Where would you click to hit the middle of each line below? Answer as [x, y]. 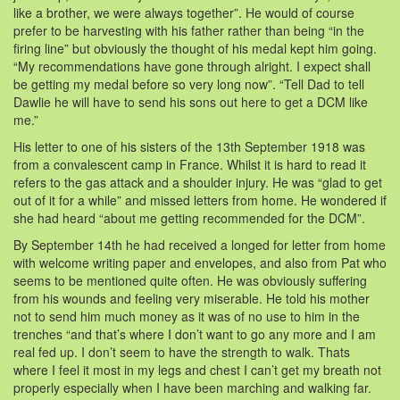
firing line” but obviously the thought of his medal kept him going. [195, 48]
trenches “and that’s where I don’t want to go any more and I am [195, 333]
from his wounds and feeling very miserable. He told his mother [192, 298]
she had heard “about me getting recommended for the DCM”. [189, 217]
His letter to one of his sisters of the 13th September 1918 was [189, 146]
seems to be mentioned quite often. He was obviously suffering [190, 280]
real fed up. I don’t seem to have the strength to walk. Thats [182, 351]
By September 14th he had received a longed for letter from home [200, 244]
